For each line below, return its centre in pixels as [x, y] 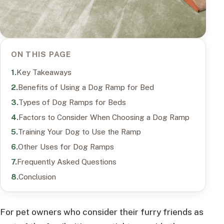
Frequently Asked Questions [66, 161]
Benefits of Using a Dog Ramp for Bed [86, 87]
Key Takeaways [44, 72]
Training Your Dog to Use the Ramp [79, 132]
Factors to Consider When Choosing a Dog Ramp [104, 117]
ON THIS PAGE [41, 54]
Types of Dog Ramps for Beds [72, 102]
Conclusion [37, 176]
